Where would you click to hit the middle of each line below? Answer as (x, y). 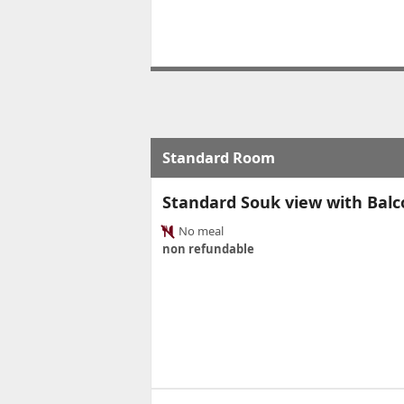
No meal (200, 231)
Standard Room (219, 158)
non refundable (208, 249)
